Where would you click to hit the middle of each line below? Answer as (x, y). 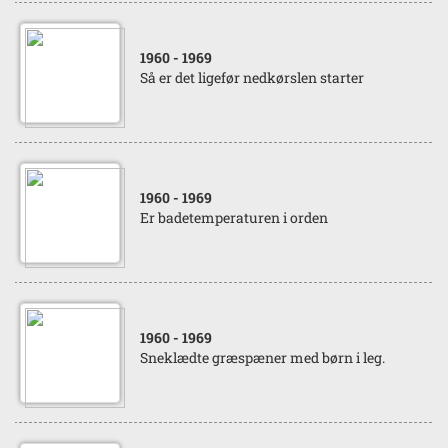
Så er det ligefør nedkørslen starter (252, 77)
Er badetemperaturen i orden (234, 217)
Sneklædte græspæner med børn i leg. (262, 357)
